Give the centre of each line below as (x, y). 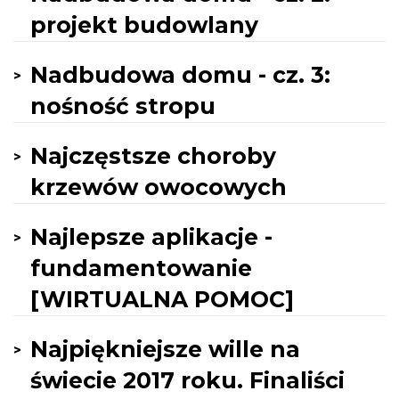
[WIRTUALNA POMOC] (162, 299)
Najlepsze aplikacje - (151, 237)
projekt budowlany (144, 25)
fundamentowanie (141, 268)
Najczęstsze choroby (153, 156)
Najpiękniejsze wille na (165, 349)
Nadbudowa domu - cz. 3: (180, 75)
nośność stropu (123, 106)
